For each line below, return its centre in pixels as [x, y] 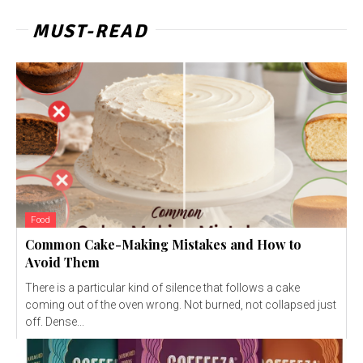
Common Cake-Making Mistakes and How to [163, 244]
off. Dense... [55, 321]
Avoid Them [62, 262]
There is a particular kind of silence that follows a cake [162, 287]
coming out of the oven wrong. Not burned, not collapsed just [181, 304]
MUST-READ [90, 31]
